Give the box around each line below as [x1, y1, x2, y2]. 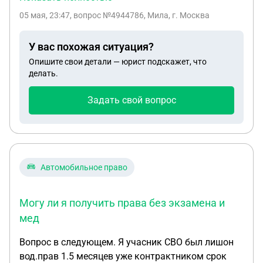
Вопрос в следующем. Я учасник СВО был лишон [19, 237, 234, 248]
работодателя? [19, 31, 85, 42]
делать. [29, 69, 58, 78]
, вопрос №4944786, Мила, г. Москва [70, 11, 210, 20]
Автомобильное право [41, 163, 127, 172]
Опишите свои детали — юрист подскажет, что [29, 57, 207, 66]
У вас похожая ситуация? [29, 41, 154, 53]
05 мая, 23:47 [19, 11, 70, 20]
